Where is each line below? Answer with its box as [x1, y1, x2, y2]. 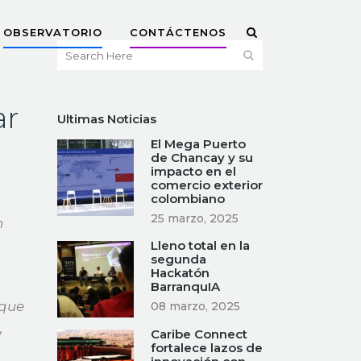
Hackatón [151, 265, 210, 280]
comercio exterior [151, 177, 263, 193]
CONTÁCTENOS [130, 26, 226, 39]
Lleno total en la [151, 238, 250, 253]
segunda [151, 251, 206, 267]
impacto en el [151, 164, 236, 179]
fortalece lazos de [151, 340, 263, 355]
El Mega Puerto [151, 136, 246, 151]
